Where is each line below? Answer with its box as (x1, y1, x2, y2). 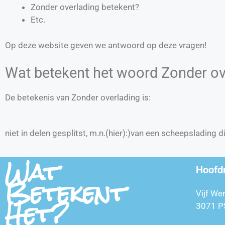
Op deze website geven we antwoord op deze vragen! (5, 40, 206, 50)
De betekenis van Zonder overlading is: (5, 92, 151, 102)
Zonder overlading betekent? (31, 2, 139, 12)
